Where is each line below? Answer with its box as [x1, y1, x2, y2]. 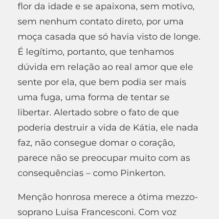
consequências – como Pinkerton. [18, 167, 166, 178]
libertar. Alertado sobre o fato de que [18, 107, 179, 118]
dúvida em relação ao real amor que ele [18, 61, 193, 72]
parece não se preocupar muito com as [18, 152, 190, 163]
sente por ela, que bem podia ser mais [18, 76, 186, 88]
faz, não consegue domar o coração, [18, 137, 175, 148]
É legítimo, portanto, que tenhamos [18, 46, 174, 57]
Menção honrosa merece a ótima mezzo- [18, 191, 198, 202]
